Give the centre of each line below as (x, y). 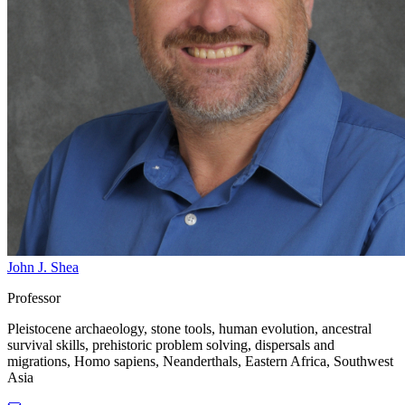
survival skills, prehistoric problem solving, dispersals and (171, 344)
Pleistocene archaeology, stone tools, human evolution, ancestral (189, 328)
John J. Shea (43, 267)
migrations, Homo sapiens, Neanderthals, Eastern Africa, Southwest (200, 361)
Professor (34, 297)
